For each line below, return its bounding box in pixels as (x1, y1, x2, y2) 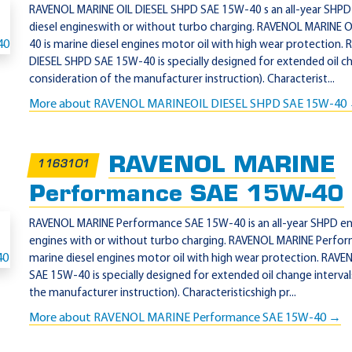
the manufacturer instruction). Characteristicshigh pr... (29, 288, 296, 299)
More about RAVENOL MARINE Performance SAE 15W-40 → (29, 312, 341, 324)
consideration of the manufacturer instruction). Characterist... (29, 74, 335, 86)
